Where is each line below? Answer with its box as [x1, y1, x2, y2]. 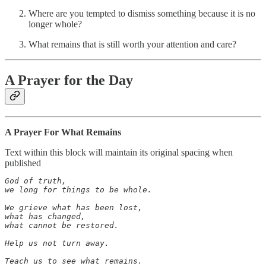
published [5, 157, 41, 168]
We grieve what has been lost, [5, 202, 142, 212]
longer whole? [28, 19, 82, 30]
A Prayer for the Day [5, 72, 133, 88]
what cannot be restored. [5, 220, 119, 230]
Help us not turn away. [5, 238, 109, 248]
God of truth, [5, 176, 66, 185]
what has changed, [5, 211, 85, 221]
